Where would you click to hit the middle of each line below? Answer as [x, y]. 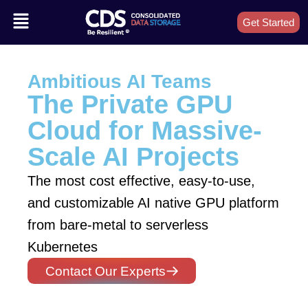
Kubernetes [63, 246]
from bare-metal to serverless [118, 224]
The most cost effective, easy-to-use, [141, 180]
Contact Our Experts [105, 271]
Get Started [268, 22]
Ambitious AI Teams [120, 81]
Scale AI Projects [133, 156]
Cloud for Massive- [145, 130]
